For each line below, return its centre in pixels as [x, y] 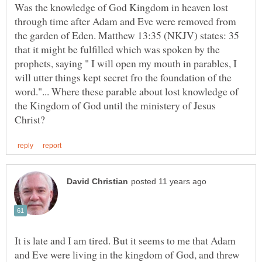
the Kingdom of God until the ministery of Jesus [115, 106]
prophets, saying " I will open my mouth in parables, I [126, 63]
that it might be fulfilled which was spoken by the [117, 49]
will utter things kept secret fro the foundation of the [123, 77]
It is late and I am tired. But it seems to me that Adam [125, 240]
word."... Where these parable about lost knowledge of [127, 92]
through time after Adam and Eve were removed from [125, 21]
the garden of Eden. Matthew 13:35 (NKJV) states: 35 [127, 35]
